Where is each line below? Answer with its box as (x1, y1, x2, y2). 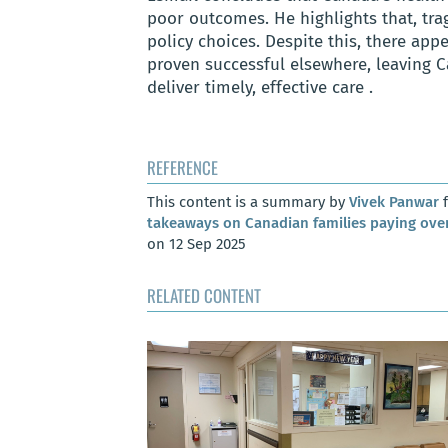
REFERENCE (147, 155, 218, 181)
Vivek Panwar (349, 193, 439, 212)
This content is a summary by (147, 193, 349, 212)
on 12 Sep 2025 (147, 235, 246, 254)
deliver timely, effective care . (147, 77, 373, 99)
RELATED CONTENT (147, 282, 261, 308)
